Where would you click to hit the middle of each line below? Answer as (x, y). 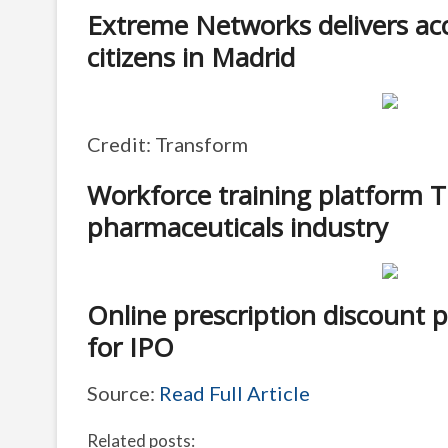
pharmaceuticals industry (237, 227)
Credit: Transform (167, 144)
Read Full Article (234, 393)
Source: (123, 393)
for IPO (130, 347)
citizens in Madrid (191, 57)
